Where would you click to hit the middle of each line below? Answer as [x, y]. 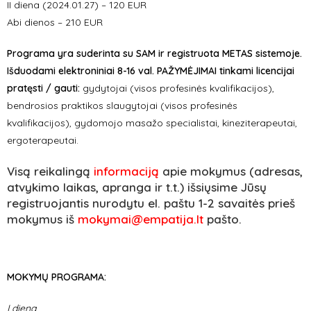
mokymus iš [42, 219]
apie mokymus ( [207, 171]
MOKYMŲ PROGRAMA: [57, 277]
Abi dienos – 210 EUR [56, 22]
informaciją [126, 171]
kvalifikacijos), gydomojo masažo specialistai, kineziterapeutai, [152, 123]
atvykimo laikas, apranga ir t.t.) [97, 187]
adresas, [278, 171]
